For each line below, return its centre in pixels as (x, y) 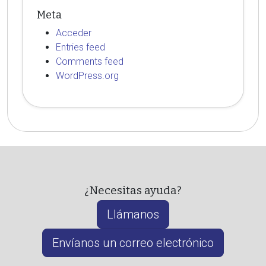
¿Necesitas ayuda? (133, 191)
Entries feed (80, 47)
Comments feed (90, 61)
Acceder (74, 33)
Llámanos (133, 214)
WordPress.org (87, 76)
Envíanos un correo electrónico (133, 243)
